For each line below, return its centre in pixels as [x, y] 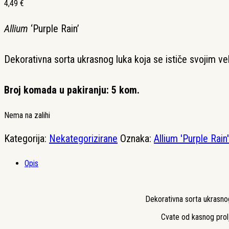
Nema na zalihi [27, 115]
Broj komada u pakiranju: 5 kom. [72, 90]
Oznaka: [137, 138]
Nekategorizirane [83, 138]
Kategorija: [27, 138]
